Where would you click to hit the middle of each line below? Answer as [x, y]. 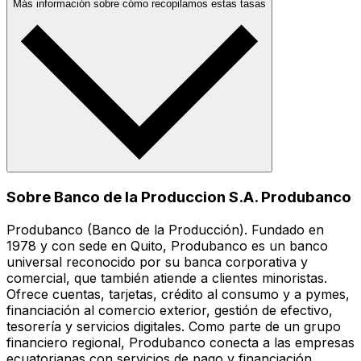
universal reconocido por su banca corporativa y [157, 261]
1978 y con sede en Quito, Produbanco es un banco [167, 245]
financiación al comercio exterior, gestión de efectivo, [170, 310]
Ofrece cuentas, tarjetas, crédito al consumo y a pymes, [178, 294]
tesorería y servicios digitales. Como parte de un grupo [174, 326]
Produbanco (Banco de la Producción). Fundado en [165, 229]
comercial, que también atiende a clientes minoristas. [167, 278]
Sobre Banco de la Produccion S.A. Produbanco [179, 197]
